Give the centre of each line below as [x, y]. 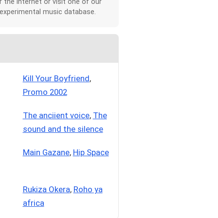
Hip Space [91, 153]
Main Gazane [46, 153]
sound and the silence [63, 129]
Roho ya [88, 190]
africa [33, 203]
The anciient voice [56, 116]
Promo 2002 [45, 92]
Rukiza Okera [46, 190]
